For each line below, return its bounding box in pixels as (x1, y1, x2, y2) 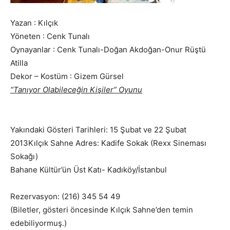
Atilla (10, 57, 28, 68)
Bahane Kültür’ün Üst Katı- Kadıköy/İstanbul (10, 164, 167, 175)
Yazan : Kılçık (10, 17, 58, 28)
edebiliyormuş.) (10, 218, 67, 228)
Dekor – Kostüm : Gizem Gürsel (10, 71, 124, 81)
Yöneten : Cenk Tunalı (10, 31, 90, 41)
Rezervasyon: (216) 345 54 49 (10, 191, 120, 201)
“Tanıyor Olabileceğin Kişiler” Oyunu (10, 84, 142, 94)
